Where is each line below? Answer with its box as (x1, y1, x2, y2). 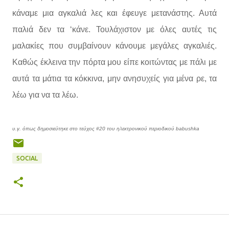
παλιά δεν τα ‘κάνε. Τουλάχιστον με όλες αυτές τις (12, 25, 217, 34)
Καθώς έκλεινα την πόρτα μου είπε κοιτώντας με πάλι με (12, 58, 217, 66)
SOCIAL (16, 155, 38, 162)
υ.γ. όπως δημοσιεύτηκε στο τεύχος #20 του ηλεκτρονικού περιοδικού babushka (12, 126, 199, 131)
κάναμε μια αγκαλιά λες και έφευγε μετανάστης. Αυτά (12, 9, 217, 17)
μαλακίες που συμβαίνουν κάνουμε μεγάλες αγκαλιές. (12, 41, 217, 50)
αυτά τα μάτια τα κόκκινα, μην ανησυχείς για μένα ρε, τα (12, 74, 217, 83)
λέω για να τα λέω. (12, 90, 78, 99)
